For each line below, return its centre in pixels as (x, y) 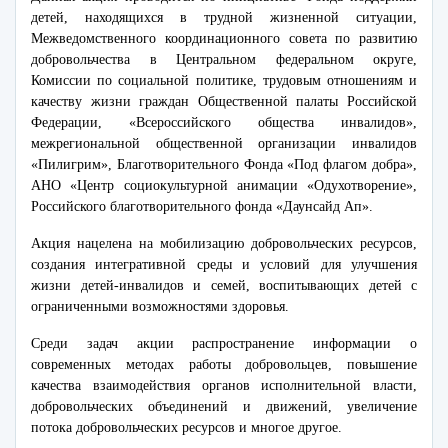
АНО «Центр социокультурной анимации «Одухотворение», (224, 185)
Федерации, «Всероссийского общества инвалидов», (224, 122)
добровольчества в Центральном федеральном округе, (224, 59)
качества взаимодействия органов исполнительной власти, (224, 385)
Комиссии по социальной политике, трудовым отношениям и (224, 80)
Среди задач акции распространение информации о (224, 343)
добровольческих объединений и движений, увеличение (224, 406)
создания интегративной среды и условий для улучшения (224, 264)
